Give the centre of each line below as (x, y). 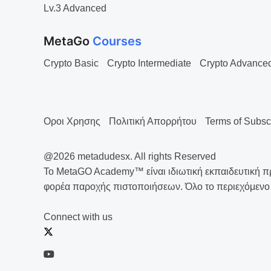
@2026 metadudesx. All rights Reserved (130, 156)
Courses (117, 41)
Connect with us (78, 217)
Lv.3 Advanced (75, 8)
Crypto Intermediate (149, 63)
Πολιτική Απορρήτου (153, 121)
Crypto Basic (71, 63)
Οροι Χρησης (72, 121)
